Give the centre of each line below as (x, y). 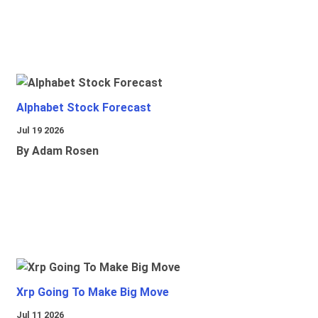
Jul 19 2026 (40, 131)
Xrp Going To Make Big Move (93, 292)
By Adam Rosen (57, 151)
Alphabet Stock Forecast (84, 108)
